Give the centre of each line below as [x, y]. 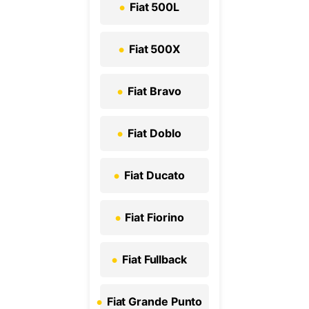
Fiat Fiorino [154, 218]
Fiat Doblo [154, 133]
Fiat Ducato [154, 176]
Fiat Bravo [154, 91]
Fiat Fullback [154, 260]
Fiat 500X [154, 49]
